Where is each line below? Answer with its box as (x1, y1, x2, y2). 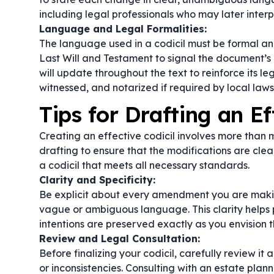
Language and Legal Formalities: (39, 23, 207, 35)
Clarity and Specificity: (39, 174, 155, 186)
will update (39, 67, 92, 79)
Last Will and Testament (39, 52, 153, 64)
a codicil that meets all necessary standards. (39, 159, 250, 171)
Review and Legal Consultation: (39, 232, 200, 245)
